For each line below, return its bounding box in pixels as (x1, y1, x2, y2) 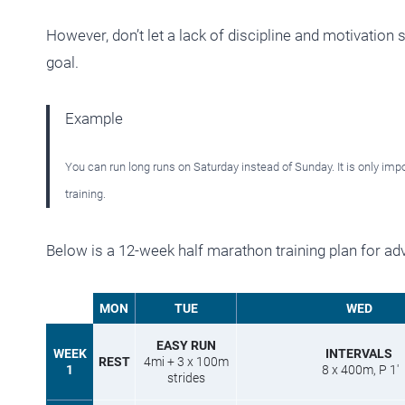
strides (166, 371, 205, 386)
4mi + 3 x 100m (143, 354, 229, 370)
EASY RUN (155, 338, 216, 353)
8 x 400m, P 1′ (319, 363, 399, 378)
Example (65, 109, 123, 128)
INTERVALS (325, 346, 392, 362)
